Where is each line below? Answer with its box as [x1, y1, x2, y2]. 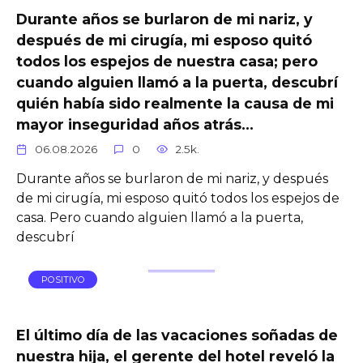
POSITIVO [41, 274, 85, 286]
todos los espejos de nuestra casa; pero [16, 52, 318, 70]
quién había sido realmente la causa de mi [16, 94, 334, 112]
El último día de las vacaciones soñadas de [16, 327, 338, 344]
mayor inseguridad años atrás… [16, 115, 254, 133]
